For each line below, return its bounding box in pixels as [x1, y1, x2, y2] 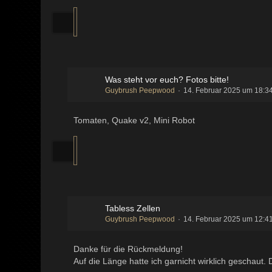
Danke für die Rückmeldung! [73, 244, 183, 254]
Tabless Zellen [105, 203, 161, 213]
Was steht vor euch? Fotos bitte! [105, 75, 229, 84]
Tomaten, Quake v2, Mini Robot [73, 115, 195, 125]
